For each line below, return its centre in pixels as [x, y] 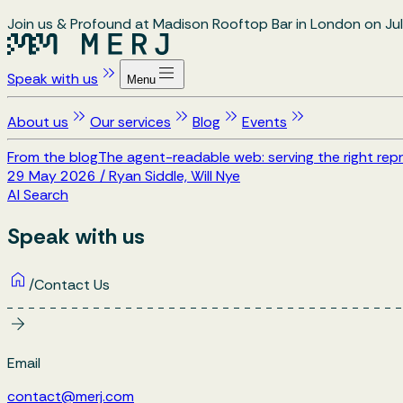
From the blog [53, 157]
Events [264, 122]
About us [38, 122]
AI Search [38, 195]
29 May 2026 [52, 176]
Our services [130, 122]
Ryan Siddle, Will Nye [175, 176]
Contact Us [72, 284]
